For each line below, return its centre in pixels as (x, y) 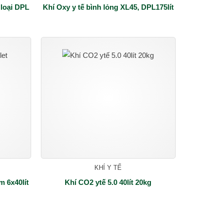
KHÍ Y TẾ (108, 167)
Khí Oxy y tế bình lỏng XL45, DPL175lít (108, 7)
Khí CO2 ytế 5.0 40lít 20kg (108, 182)
